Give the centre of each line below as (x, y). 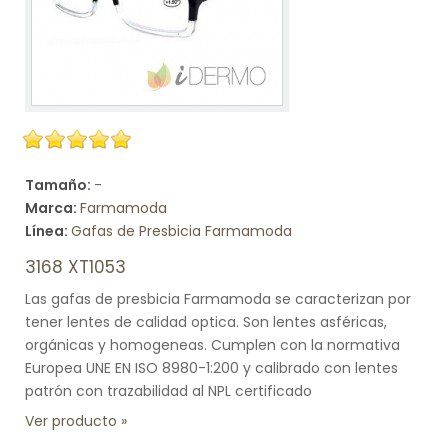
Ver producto (71, 421)
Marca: (52, 208)
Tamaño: (59, 185)
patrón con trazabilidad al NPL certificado (168, 391)
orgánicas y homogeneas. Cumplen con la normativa (212, 345)
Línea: (48, 231)
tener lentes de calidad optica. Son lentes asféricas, (206, 322)
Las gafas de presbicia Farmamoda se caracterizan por (218, 299)
